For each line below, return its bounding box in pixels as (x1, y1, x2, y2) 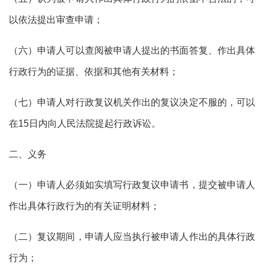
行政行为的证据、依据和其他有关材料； (9, 66, 179, 77)
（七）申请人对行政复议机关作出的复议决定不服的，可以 (9, 97, 255, 107)
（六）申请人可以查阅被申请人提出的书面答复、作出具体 (9, 45, 255, 55)
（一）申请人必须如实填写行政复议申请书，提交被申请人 (9, 179, 255, 190)
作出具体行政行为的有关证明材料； (9, 200, 160, 211)
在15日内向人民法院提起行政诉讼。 (9, 118, 161, 128)
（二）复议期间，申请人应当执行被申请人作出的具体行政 (9, 231, 255, 242)
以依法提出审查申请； (9, 14, 103, 25)
